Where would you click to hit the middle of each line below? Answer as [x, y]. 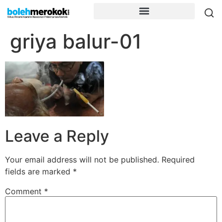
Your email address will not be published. [82, 159]
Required [178, 159]
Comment [25, 191]
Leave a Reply [57, 136]
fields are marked [39, 171]
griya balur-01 [76, 41]
